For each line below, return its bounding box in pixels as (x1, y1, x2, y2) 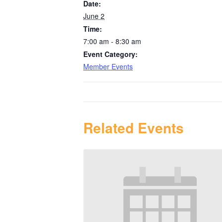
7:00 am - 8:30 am (83, 36, 141, 46)
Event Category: (83, 49, 138, 59)
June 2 (83, 10, 105, 21)
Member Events (83, 61, 133, 71)
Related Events (83, 117, 184, 138)
